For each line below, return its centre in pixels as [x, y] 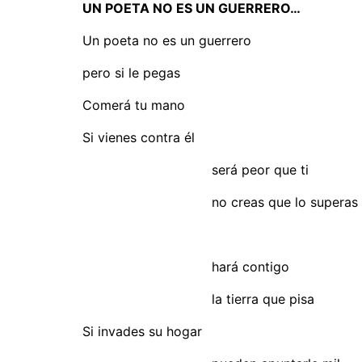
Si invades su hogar [142, 331]
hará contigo [186, 267]
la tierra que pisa [198, 299]
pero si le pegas [131, 73]
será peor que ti [196, 170]
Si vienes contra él [139, 137]
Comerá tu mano [134, 105]
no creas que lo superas [220, 202]
